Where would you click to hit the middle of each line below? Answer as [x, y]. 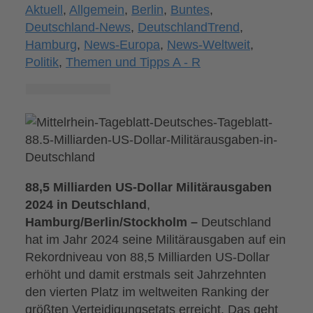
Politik [42, 62]
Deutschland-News [78, 27]
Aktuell [44, 10]
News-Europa [122, 45]
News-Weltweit [209, 45]
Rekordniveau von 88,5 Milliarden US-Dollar [148, 257]
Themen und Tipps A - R [133, 62]
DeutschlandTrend [189, 27]
